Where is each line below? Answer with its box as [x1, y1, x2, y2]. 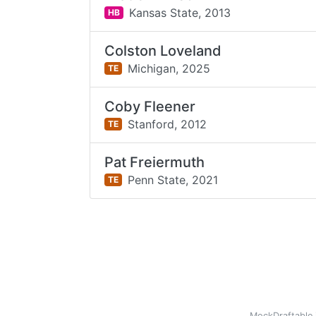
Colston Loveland [104, 42, 222, 59]
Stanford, [127, 116, 177, 131]
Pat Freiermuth [104, 154, 205, 171]
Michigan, [127, 61, 178, 75]
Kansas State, [128, 5, 201, 20]
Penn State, [127, 172, 188, 187]
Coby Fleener [104, 98, 196, 115]
